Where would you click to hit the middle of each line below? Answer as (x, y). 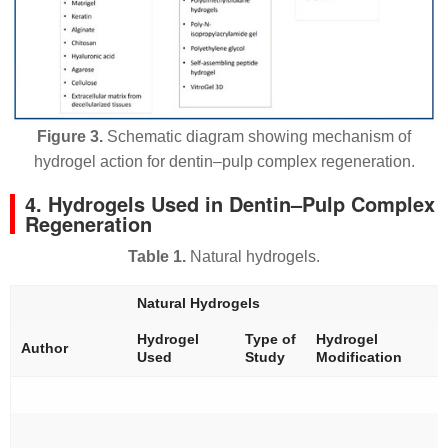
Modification (359, 356)
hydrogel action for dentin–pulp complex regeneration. (224, 161)
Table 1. (157, 256)
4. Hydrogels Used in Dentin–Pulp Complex (230, 203)
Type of (270, 338)
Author (44, 347)
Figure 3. (70, 136)
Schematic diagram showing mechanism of (257, 136)
